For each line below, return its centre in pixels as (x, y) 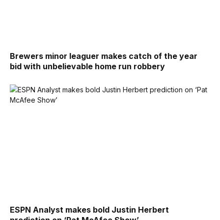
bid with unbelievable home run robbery (87, 66)
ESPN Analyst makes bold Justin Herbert (89, 210)
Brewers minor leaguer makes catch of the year (104, 56)
